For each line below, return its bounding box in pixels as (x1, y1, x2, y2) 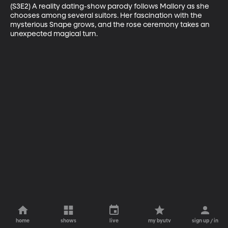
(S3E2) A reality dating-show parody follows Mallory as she (10, 3, 211, 10)
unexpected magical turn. (10, 30, 98, 38)
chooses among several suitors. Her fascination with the (10, 12, 204, 19)
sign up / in (192, 218, 219, 223)
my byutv (148, 218, 172, 223)
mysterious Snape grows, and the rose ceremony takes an (10, 21, 211, 28)
